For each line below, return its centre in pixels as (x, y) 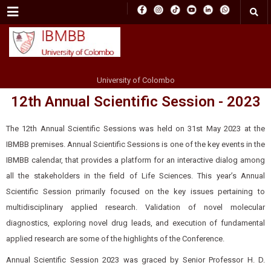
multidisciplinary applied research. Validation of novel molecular (135, 207)
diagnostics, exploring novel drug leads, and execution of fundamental (135, 223)
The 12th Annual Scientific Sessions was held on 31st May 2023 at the (135, 129)
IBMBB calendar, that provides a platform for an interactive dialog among (135, 160)
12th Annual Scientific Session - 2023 (135, 102)
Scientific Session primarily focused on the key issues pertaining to (135, 191)
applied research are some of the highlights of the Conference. (115, 239)
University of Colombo (135, 80)
